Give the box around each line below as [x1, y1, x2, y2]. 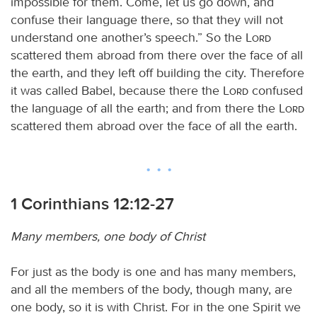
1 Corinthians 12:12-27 [11, 193, 174, 214]
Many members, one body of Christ [11, 228, 205, 244]
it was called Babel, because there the [11, 82, 223, 98]
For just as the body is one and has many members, [11, 263, 296, 279]
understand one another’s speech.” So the [11, 29, 246, 45]
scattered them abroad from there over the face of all [11, 47, 303, 63]
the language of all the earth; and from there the [11, 100, 279, 116]
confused [248, 82, 303, 98]
